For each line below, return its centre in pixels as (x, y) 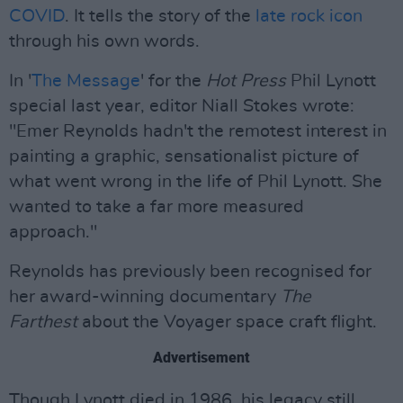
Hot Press (246, 81)
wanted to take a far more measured (157, 207)
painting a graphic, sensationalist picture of (184, 157)
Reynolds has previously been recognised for (190, 272)
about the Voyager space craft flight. (229, 322)
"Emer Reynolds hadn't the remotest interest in (198, 131)
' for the (173, 81)
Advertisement (201, 358)
